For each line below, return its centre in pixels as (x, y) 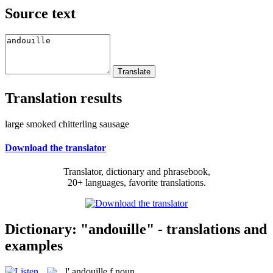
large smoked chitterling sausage (67, 124)
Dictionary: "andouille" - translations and (136, 229)
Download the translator (55, 147)
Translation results (63, 98)
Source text (40, 13)
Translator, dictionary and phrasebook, (136, 172)
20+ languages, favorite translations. (136, 183)
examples (34, 245)
